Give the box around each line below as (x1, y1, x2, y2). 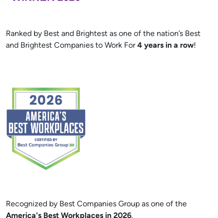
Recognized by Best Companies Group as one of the (6, 200, 187, 208)
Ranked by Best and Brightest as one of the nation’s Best (6, 30, 200, 38)
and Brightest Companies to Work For (6, 42, 137, 50)
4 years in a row (137, 42, 194, 50)
